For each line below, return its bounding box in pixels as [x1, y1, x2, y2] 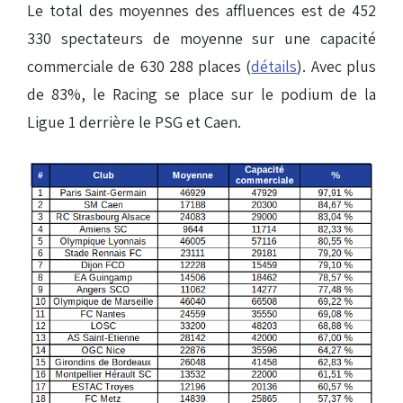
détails [251, 55, 298, 76]
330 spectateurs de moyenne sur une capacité [27, 27, 376, 49]
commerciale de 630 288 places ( [27, 55, 252, 76]
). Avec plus [297, 55, 377, 76]
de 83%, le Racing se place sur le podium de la [27, 83, 376, 104]
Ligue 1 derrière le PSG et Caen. [27, 111, 241, 132]
